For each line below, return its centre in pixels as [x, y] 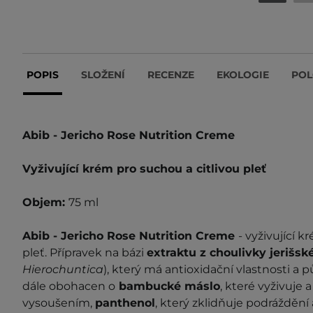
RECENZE [171, 74]
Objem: [45, 202]
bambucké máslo [168, 286]
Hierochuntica [63, 269]
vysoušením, [59, 303]
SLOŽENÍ [103, 74]
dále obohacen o [69, 286]
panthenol [125, 303]
